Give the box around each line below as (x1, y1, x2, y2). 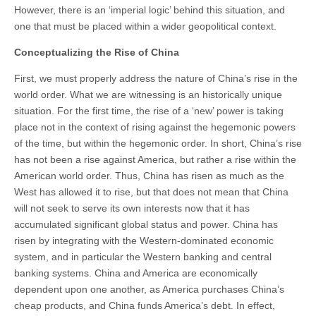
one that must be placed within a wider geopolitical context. (14, 20, 276, 32)
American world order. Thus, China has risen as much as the (14, 169, 284, 181)
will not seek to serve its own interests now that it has (14, 202, 250, 214)
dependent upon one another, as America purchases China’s (14, 283, 284, 295)
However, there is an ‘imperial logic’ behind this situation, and (14, 4, 285, 16)
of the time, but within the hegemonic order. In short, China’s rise (14, 137, 302, 149)
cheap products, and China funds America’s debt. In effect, (14, 299, 275, 311)
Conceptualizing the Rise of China (14, 46, 179, 58)
